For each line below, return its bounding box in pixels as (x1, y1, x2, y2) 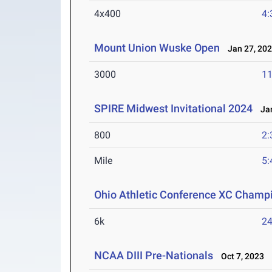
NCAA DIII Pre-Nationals (94, 249, 216, 262)
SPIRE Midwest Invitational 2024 (94, 102, 253, 115)
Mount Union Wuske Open (94, 41, 220, 55)
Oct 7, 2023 (216, 251, 265, 262)
